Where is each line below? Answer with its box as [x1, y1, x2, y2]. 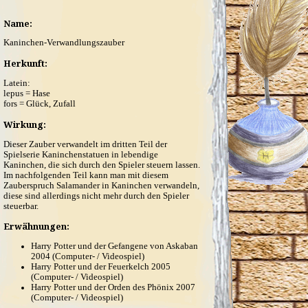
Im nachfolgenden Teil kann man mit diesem [3, 170, 168, 180]
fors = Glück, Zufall [3, 98, 76, 109]
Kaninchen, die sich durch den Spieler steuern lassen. [3, 159, 200, 170]
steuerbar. [3, 201, 38, 211]
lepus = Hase [3, 88, 50, 98]
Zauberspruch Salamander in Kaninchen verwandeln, [3, 180, 199, 190]
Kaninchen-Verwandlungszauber [3, 38, 124, 48]
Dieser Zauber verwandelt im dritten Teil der [3, 139, 167, 149]
